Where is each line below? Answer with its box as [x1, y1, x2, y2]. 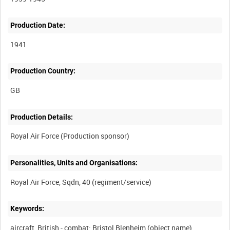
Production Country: [10, 67, 76, 75]
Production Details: [10, 112, 73, 121]
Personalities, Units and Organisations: [10, 158, 138, 167]
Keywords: [10, 204, 45, 213]
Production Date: [10, 21, 66, 30]
